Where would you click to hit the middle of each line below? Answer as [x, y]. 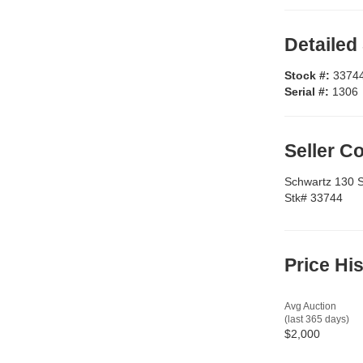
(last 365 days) [317, 320]
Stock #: [309, 76]
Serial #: [308, 92]
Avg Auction [310, 307]
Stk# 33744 [314, 198]
